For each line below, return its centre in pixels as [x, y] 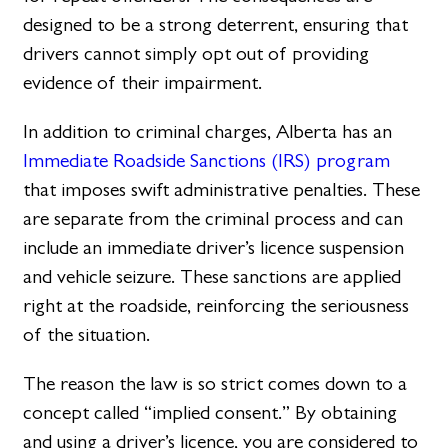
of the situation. [87, 335]
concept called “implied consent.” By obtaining [210, 413]
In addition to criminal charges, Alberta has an [208, 132]
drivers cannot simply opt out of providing [196, 53]
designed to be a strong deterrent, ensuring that [216, 24]
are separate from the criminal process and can [213, 219]
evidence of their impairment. [143, 82]
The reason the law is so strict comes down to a [215, 384]
